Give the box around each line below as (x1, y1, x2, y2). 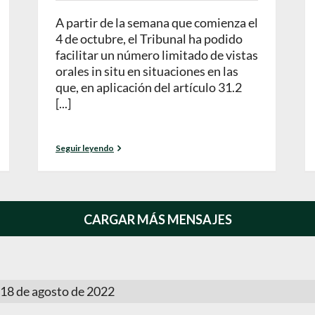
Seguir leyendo (56, 143, 114, 153)
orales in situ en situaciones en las (56, 63, 238, 79)
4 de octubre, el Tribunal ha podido (56, 31, 243, 47)
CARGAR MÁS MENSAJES (83, 212, 232, 228)
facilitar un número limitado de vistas (56, 47, 258, 63)
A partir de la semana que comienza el (56, 15, 258, 31)
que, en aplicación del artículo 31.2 (56, 79, 242, 96)
